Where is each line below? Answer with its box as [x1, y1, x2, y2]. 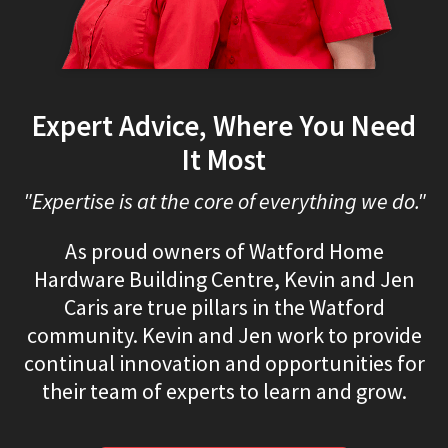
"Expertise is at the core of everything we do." [22, 187, 426, 216]
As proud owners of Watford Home [64, 237, 384, 266]
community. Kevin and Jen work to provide [26, 321, 422, 350]
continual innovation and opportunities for [23, 349, 425, 378]
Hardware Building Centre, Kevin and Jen [33, 265, 415, 294]
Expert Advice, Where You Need [32, 108, 416, 145]
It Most [182, 142, 266, 179]
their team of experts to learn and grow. [41, 377, 407, 406]
